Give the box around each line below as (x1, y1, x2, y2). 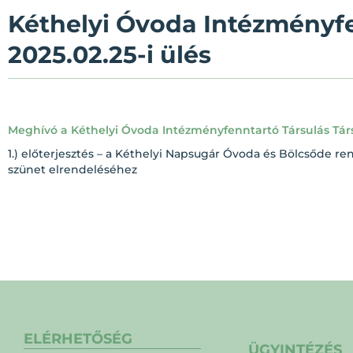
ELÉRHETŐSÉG (24, 330, 132, 347)
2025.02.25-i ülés (8, 40, 211, 69)
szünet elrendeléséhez (8, 162, 137, 176)
